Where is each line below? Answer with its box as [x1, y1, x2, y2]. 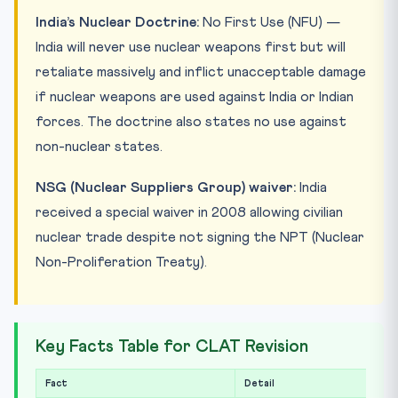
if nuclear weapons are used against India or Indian [36, 89, 354, 104]
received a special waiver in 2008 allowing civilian [36, 204, 343, 219]
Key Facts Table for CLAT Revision [36, 338, 308, 355]
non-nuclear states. [36, 139, 163, 154]
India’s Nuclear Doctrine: [36, 14, 199, 29]
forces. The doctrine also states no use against [36, 114, 346, 129]
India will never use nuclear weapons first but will [36, 39, 346, 54]
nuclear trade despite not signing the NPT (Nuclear [36, 229, 364, 244]
